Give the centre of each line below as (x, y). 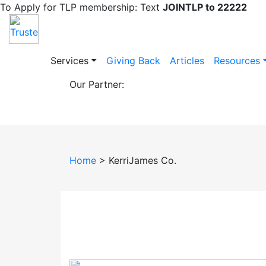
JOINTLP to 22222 (205, 7)
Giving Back (133, 61)
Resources (237, 61)
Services (69, 61)
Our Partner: (97, 84)
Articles (187, 61)
